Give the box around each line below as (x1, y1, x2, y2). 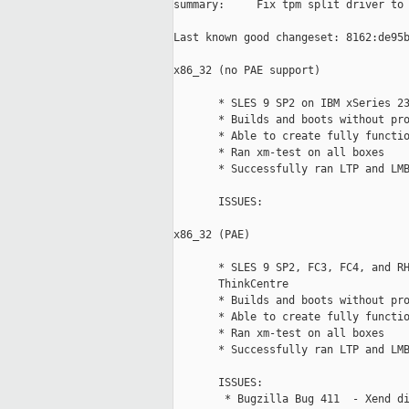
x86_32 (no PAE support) (173, 64, 320, 78)
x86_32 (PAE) (173, 228, 250, 242)
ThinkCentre (173, 278, 288, 291)
